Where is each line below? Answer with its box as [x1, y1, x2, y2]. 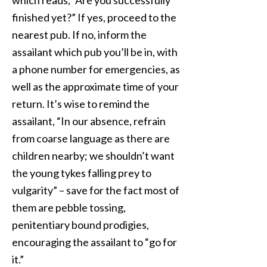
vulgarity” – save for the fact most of [12, 184, 179, 197]
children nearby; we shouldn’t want [12, 149, 175, 162]
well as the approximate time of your [12, 80, 179, 93]
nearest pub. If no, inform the [12, 28, 147, 41]
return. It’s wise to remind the [12, 97, 150, 110]
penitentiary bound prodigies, [12, 218, 149, 231]
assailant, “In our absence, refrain [12, 114, 166, 128]
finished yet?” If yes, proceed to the [12, 11, 176, 24]
